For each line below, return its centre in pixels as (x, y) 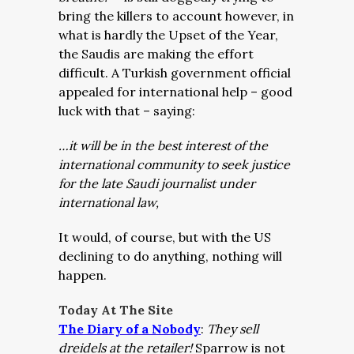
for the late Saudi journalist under (157, 183)
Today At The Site (116, 310)
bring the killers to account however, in (176, 16)
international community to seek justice (174, 164)
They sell (233, 329)
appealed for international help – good (175, 92)
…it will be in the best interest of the (163, 145)
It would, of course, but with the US (165, 237)
